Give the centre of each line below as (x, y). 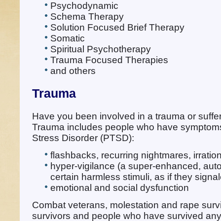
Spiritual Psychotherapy (101, 49)
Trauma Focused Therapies (109, 60)
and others (73, 71)
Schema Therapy (87, 17)
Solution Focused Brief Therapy (117, 27)
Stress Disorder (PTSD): (83, 138)
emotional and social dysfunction (120, 188)
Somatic (68, 38)
